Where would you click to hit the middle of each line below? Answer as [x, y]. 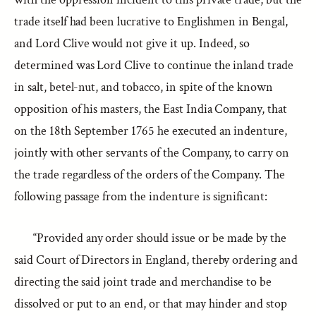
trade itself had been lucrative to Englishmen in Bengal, [151, 22]
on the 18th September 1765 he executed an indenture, [151, 131]
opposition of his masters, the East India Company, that [151, 109]
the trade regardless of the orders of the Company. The [150, 175]
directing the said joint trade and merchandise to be [143, 282]
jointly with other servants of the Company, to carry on [152, 153]
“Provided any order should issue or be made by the [160, 238]
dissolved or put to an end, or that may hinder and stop [151, 304]
